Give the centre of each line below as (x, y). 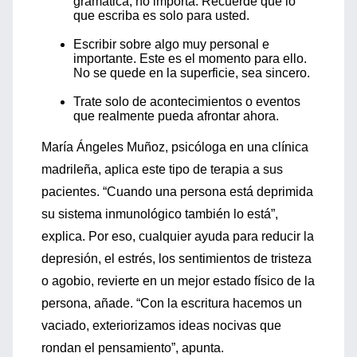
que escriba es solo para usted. (161, 16)
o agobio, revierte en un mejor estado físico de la (178, 281)
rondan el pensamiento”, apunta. (133, 348)
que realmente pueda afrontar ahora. (176, 116)
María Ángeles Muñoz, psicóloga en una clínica (175, 147)
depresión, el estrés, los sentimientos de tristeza (177, 259)
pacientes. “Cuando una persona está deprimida (177, 192)
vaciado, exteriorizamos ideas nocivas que (161, 326)
